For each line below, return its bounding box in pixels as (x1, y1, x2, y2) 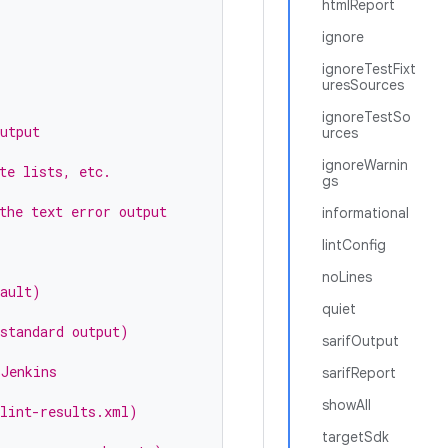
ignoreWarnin (322, 156, 408, 174)
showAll (322, 396, 371, 414)
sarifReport (322, 364, 396, 382)
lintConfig (322, 236, 386, 254)
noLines (322, 268, 372, 286)
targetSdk (322, 428, 389, 446)
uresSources (322, 76, 404, 94)
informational (322, 204, 409, 222)
